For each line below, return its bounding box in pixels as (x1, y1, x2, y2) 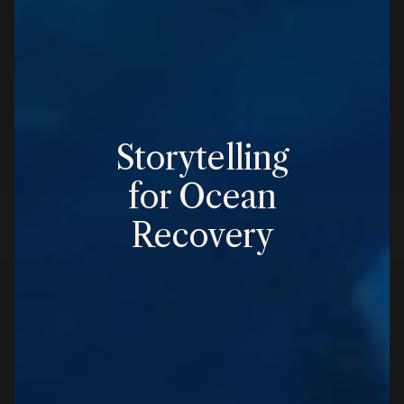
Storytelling (115, 138, 289, 179)
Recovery (131, 216, 273, 256)
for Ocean (127, 177, 277, 217)
